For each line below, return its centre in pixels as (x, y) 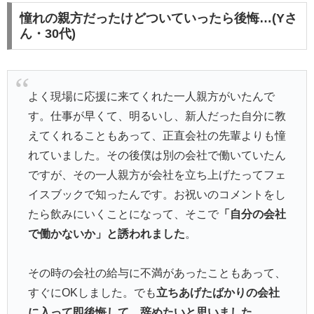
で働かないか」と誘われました (106, 233)
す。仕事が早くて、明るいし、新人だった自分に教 (157, 116)
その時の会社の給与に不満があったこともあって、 (157, 273)
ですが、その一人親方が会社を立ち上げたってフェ (157, 175)
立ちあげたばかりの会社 (218, 293)
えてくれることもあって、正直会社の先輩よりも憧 (157, 135)
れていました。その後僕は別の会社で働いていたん (157, 155)
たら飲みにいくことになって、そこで (123, 214)
